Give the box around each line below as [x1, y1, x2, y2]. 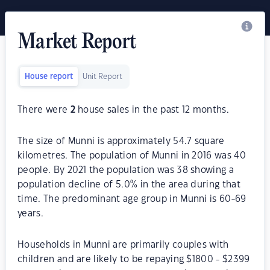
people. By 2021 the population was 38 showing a [17, 166, 234, 175]
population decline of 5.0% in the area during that [17, 180, 241, 189]
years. [17, 209, 43, 218]
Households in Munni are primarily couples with [17, 240, 229, 250]
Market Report [17, 31, 137, 54]
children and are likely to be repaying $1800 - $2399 [17, 255, 250, 264]
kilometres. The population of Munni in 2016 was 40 [17, 151, 246, 160]
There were [17, 105, 71, 115]
